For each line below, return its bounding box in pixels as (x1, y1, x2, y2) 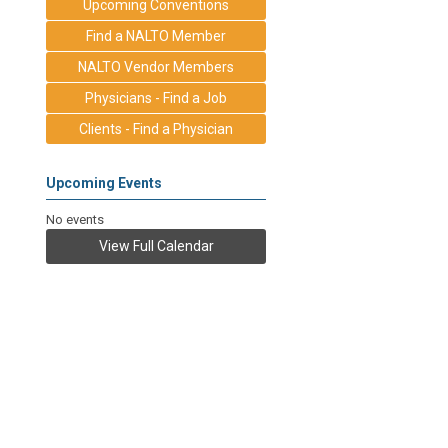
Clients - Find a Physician (79, 120, 233, 137)
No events (46, 211, 104, 227)
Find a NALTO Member (86, 27, 226, 44)
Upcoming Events (46, 174, 162, 191)
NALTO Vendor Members (78, 58, 234, 75)
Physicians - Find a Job (85, 89, 227, 106)
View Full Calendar (98, 237, 214, 254)
